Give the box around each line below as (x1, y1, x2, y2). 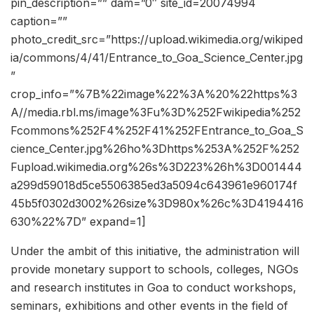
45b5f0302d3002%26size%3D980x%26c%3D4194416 (11, 196, 303, 210)
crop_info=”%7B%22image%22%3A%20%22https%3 (11, 86, 297, 101)
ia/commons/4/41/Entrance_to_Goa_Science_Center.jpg (11, 50, 303, 64)
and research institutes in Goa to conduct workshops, (11, 280, 296, 294)
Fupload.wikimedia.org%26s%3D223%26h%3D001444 (11, 159, 302, 174)
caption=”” (11, 13, 67, 28)
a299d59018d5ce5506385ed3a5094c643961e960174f (11, 177, 297, 192)
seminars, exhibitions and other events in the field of (11, 298, 288, 313)
